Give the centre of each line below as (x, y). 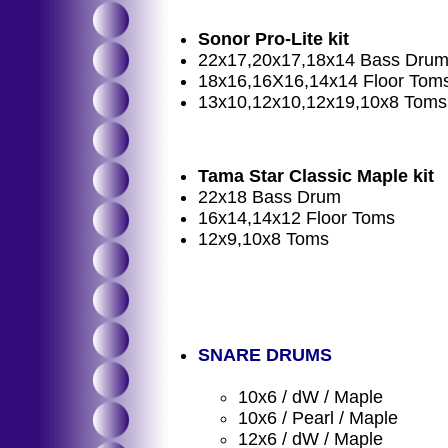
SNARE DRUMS (265, 355)
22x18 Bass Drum (269, 197)
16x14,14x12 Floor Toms (296, 218)
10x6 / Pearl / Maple (318, 418)
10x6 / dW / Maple (310, 397)
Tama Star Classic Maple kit (316, 176)
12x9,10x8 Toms (263, 239)
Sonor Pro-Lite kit (273, 39)
